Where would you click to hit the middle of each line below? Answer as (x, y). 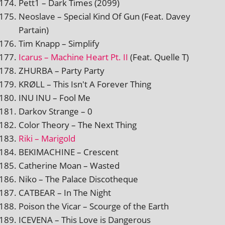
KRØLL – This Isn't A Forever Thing (85, 84)
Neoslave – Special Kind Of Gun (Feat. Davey (104, 16)
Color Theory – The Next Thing (78, 125)
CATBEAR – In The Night (65, 192)
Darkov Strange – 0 (55, 111)
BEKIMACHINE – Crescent (69, 152)
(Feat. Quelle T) (158, 57)
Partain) (34, 30)
